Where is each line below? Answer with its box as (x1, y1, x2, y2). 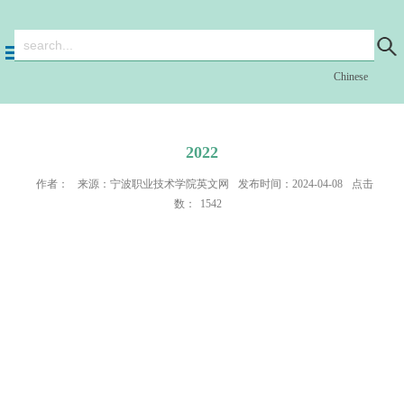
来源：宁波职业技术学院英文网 (77, 178, 229, 190)
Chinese (334, 70, 368, 83)
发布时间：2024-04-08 (237, 178, 343, 190)
